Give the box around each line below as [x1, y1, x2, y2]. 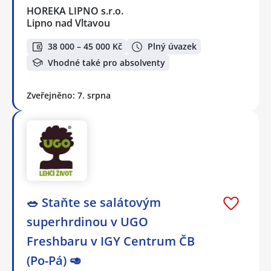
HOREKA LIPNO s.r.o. [27, 4, 125, 18]
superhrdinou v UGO [27, 213, 148, 230]
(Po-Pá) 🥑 [27, 252, 82, 269]
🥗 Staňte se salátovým [27, 194, 161, 211]
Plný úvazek [148, 41, 197, 52]
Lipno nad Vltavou [27, 16, 110, 30]
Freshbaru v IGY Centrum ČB [27, 232, 195, 249]
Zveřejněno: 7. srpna [27, 89, 111, 101]
